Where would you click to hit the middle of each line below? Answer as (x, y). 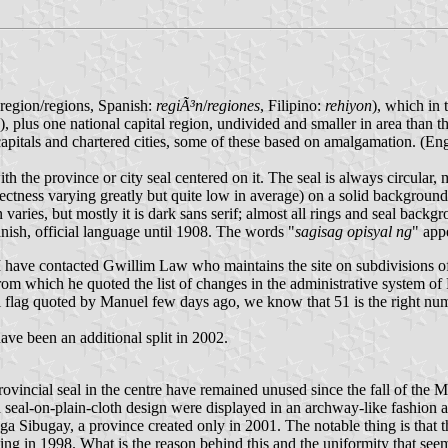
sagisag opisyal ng (353, 231)
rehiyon (348, 105)
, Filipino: (292, 105)
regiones (233, 105)
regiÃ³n (179, 105)
